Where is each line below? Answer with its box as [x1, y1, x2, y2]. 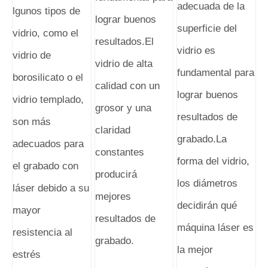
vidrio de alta [95, 58, 153, 70]
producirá [95, 169, 137, 181]
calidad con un [95, 80, 160, 92]
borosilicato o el [13, 71, 83, 83]
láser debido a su [13, 182, 89, 194]
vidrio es [177, 45, 216, 57]
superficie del [177, 23, 237, 35]
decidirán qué [177, 200, 237, 212]
